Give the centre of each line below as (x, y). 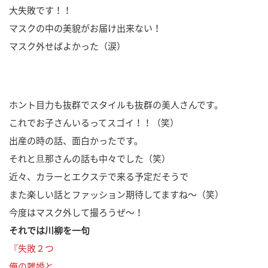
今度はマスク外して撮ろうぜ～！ (76, 212)
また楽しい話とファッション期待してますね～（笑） (116, 194)
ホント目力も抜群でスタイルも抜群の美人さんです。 (116, 104)
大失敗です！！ (40, 10)
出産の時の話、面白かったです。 (76, 140)
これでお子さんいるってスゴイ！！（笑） (94, 122)
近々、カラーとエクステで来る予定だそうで (99, 176)
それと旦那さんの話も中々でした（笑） (90, 158)
